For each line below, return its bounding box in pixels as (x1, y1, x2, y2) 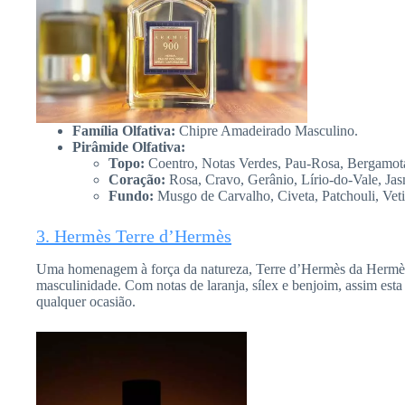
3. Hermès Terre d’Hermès (36, 226, 231, 247)
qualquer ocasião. (36, 294, 136, 310)
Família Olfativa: (72, 123, 175, 139)
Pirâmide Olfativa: (72, 139, 185, 155)
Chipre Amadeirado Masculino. (175, 123, 358, 139)
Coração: (108, 172, 165, 188)
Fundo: (108, 188, 154, 204)
